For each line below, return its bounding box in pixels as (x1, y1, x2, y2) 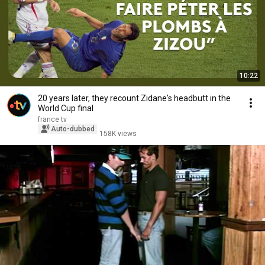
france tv (38, 115, 67, 124)
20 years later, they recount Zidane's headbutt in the (38, 93, 231, 103)
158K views (99, 130, 137, 138)
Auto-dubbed (51, 125, 95, 133)
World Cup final (38, 104, 93, 113)
